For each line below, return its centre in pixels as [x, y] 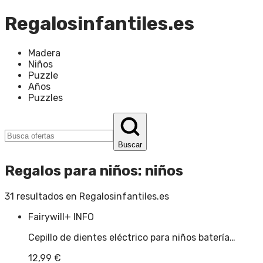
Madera [44, 53]
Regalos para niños [71, 171]
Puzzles [45, 97]
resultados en [47, 196]
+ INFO [79, 217]
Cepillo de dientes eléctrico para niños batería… [132, 237]
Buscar [130, 144]
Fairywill [46, 217]
